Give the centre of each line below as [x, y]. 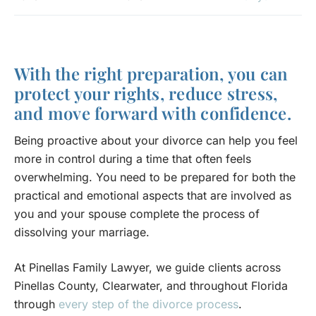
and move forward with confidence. [153, 113]
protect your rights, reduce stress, [146, 93]
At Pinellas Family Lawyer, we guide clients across [147, 267]
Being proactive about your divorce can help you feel [156, 140]
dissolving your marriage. [82, 232]
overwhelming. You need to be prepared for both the [155, 177]
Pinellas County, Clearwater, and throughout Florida [151, 285]
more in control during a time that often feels [133, 158]
